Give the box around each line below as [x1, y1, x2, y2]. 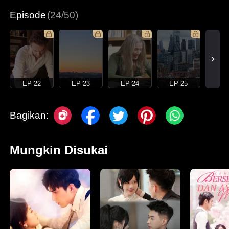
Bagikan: [10, 110, 49, 121]
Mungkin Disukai [10, 143, 108, 157]
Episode [10, 9, 47, 20]
